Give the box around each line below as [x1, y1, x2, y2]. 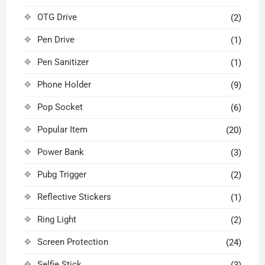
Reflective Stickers [37, 192, 111, 203]
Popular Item [37, 124, 88, 135]
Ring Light [37, 214, 76, 225]
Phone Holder [37, 79, 91, 91]
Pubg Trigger [37, 169, 86, 180]
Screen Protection [37, 237, 108, 248]
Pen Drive [37, 34, 75, 46]
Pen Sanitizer [37, 57, 89, 68]
